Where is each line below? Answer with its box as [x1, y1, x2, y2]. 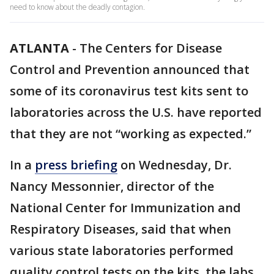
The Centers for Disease [80, 40, 222, 56]
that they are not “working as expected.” [10, 125, 254, 142]
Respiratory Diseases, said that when [10, 221, 231, 237]
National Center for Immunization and [10, 199, 241, 216]
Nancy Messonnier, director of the [10, 178, 214, 194]
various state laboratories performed [10, 242, 234, 259]
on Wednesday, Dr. [117, 157, 232, 173]
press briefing [35, 157, 117, 173]
